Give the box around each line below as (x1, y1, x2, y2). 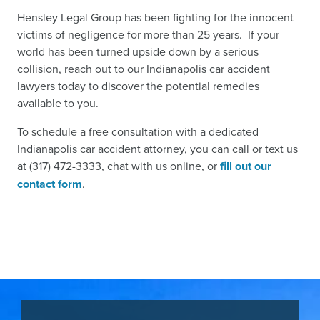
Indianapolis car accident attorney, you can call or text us (17, 140, 298, 156)
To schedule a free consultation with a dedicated (17, 123, 259, 139)
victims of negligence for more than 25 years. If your (17, 26, 279, 42)
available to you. (17, 94, 99, 111)
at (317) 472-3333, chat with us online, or (17, 157, 220, 174)
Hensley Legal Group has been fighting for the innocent (17, 9, 294, 25)
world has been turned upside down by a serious (17, 43, 259, 59)
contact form (17, 175, 82, 192)
